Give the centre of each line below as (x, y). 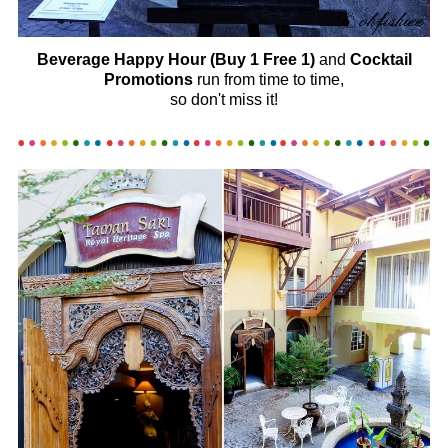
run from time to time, (270, 80)
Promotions (150, 80)
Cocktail (380, 60)
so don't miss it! (224, 100)
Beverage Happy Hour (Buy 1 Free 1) (177, 60)
